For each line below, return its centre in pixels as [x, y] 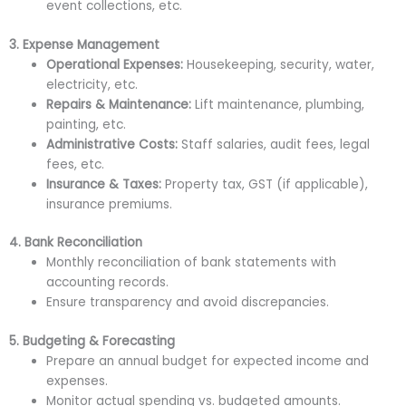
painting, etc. [87, 124]
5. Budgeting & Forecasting [92, 341]
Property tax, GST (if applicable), [265, 184]
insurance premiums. [110, 204]
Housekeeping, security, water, [279, 64]
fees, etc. [76, 164]
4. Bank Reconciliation [76, 243]
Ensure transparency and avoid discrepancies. [188, 303]
